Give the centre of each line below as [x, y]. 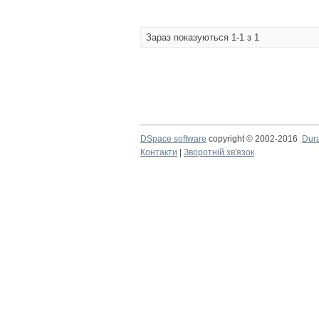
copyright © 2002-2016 [254, 139]
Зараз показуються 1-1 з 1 [203, 37]
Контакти [159, 152]
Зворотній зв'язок [219, 152]
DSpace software [173, 139]
